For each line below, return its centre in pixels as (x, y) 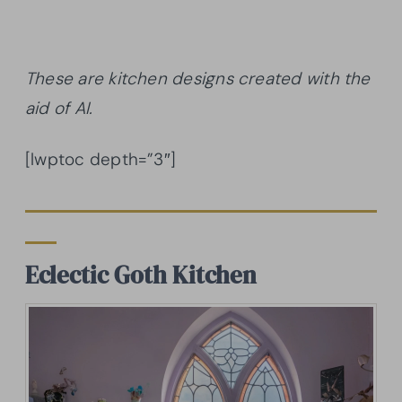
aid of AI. (59, 108)
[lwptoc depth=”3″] (101, 159)
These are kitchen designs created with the (198, 78)
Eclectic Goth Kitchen (141, 275)
